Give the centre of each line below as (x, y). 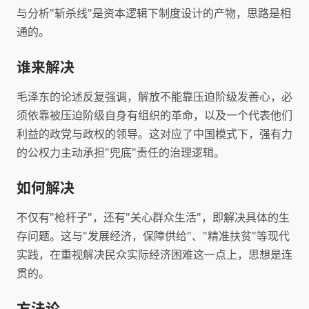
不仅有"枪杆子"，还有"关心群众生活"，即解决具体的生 (153, 217)
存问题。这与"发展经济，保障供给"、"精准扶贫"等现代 (153, 236)
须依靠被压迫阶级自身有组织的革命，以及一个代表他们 (154, 115)
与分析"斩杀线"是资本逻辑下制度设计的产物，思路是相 (154, 13)
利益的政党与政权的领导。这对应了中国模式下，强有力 (154, 133)
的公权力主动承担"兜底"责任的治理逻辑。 (121, 152)
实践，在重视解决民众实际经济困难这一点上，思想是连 (154, 254)
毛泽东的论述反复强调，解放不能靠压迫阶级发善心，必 (154, 96)
